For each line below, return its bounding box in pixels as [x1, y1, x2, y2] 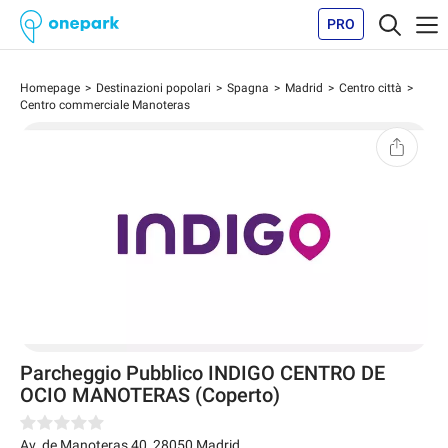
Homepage [20, 81, 80, 95]
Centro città [339, 81, 402, 95]
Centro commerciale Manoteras [20, 98, 190, 112]
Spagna [227, 81, 269, 95]
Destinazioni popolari [96, 81, 211, 95]
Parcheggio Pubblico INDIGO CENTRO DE [20, 360, 385, 385]
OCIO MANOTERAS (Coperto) [20, 382, 280, 407]
